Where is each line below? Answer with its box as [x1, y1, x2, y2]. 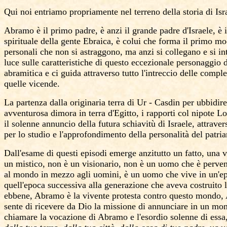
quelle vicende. [4, 79, 60, 89]
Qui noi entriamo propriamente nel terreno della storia [4, 7, 206, 17]
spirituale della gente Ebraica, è [4, 36, 123, 46]
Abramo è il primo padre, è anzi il [4, 25, 132, 35]
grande [132, 25, 157, 35]
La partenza [4, 97, 50, 107]
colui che [123, 36, 156, 46]
